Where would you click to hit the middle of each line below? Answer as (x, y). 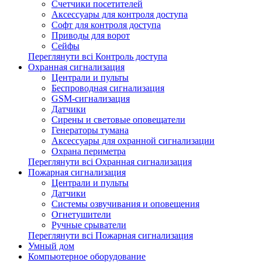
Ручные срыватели (89, 225)
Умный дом (51, 246)
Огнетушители (81, 214)
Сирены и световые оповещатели (118, 120)
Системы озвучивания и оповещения (125, 204)
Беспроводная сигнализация (108, 88)
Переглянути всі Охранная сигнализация (110, 162)
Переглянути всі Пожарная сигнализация (111, 235)
